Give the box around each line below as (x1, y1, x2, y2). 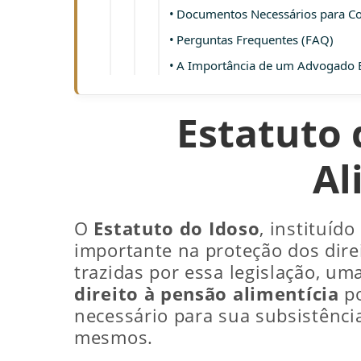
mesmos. (74, 325, 153, 349)
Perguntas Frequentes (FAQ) (176, 31, 334, 48)
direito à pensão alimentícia (74, 281, 339, 305)
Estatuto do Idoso (93, 216, 260, 240)
